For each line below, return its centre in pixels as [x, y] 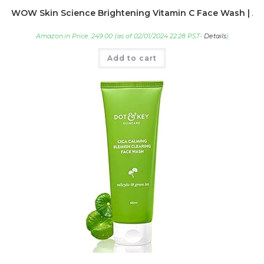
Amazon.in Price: [63, 37]
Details [215, 37]
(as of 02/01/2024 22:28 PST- [158, 37]
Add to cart [132, 58]
